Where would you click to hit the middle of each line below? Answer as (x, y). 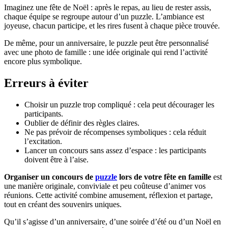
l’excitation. (43, 141)
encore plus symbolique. (43, 61)
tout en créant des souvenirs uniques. (63, 204)
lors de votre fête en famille (164, 177)
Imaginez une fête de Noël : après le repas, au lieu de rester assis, (108, 7)
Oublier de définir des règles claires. (82, 123)
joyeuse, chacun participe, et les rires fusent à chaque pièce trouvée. (112, 25)
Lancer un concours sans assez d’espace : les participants (115, 150)
